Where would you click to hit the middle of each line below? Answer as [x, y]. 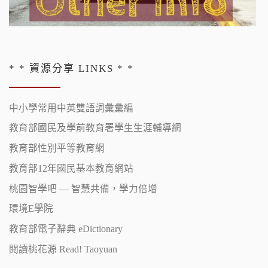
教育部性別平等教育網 [57, 148]
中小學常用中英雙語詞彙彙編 [71, 108]
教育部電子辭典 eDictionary [66, 229]
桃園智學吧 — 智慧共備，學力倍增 [83, 188]
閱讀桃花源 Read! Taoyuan [63, 249]
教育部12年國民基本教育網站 [71, 168]
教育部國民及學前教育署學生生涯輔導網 [95, 128]
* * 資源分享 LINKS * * [71, 69]
